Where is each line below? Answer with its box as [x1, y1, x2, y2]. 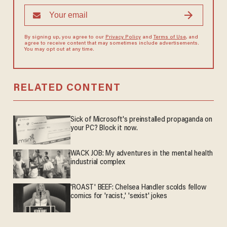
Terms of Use [153, 35, 186, 41]
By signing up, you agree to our [24, 35, 105, 41]
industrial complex [70, 159, 125, 167]
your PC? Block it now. [70, 125, 138, 133]
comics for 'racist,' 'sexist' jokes [70, 193, 168, 201]
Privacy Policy [105, 35, 141, 41]
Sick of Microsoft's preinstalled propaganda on [70, 116, 212, 124]
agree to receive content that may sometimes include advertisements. [24, 41, 199, 47]
